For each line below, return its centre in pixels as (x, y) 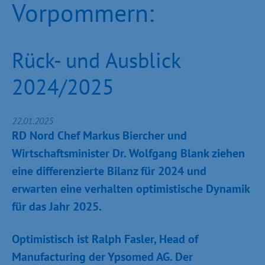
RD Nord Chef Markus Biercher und (99, 135)
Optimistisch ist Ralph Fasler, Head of (105, 239)
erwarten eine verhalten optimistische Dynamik (131, 189)
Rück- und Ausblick (96, 60)
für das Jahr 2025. (57, 206)
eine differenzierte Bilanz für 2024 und (109, 171)
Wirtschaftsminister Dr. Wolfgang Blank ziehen (128, 153)
